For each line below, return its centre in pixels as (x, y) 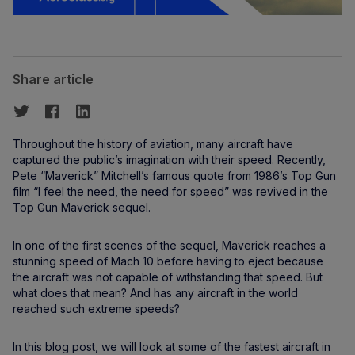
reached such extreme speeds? (96, 309)
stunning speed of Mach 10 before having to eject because (168, 261)
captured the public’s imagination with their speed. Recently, (169, 160)
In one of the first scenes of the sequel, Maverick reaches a (169, 245)
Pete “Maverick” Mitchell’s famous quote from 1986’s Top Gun (174, 176)
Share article (53, 79)
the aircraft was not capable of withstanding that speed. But (168, 277)
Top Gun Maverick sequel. (82, 207)
